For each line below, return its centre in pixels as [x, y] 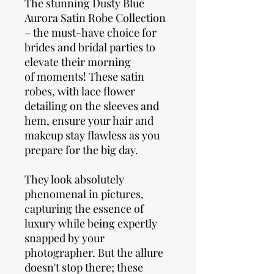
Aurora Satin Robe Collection [95, 18]
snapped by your [65, 238]
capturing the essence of [84, 209]
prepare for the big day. [81, 150]
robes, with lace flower [80, 91]
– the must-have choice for [91, 33]
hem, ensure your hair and [89, 121]
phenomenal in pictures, [84, 194]
